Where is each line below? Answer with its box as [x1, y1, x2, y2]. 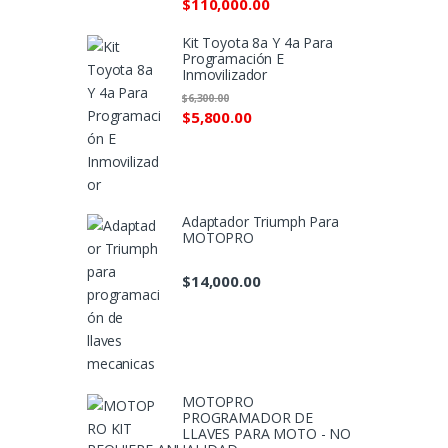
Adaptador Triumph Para [182, 212, 339, 232]
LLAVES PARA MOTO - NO [182, 424, 352, 444]
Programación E [182, 48, 285, 68]
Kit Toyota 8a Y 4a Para [182, 32, 333, 52]
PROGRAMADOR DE [182, 408, 314, 428]
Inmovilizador [182, 64, 268, 84]
